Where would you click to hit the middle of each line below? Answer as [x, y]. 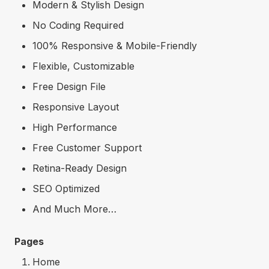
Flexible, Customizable [83, 66]
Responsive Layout [76, 107]
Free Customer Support [87, 147]
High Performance [75, 127]
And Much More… [74, 209]
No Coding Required [78, 25]
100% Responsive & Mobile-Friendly [115, 45]
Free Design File [69, 86]
